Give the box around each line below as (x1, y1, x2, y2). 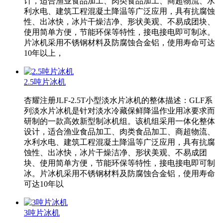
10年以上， (24, 49, 64, 58)
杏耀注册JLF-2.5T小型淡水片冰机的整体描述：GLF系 (24, 96, 213, 105)
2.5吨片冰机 (24, 78, 66, 87)
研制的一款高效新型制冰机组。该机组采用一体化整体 (24, 117, 215, 126)
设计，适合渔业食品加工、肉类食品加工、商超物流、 (24, 127, 215, 136)
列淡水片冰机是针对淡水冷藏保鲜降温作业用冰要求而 (24, 107, 215, 115)
